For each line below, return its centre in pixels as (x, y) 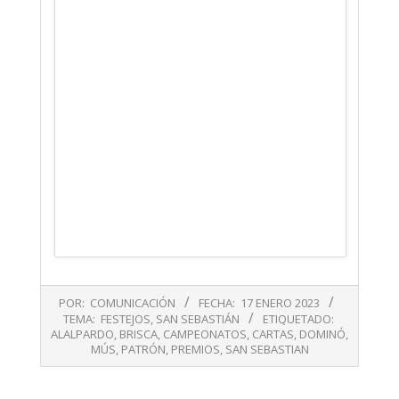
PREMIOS (195, 349)
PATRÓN (143, 349)
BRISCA (138, 334)
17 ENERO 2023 (280, 302)
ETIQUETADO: (298, 318)
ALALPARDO (82, 334)
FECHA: (217, 302)
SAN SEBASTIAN (267, 349)
